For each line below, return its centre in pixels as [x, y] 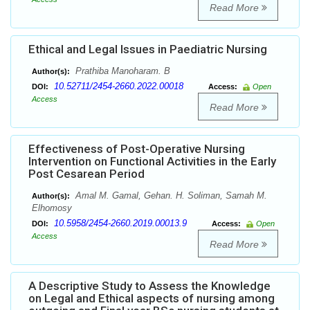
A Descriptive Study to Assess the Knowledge [149, 286]
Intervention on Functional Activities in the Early [152, 162]
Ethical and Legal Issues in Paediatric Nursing [148, 49]
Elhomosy [52, 208]
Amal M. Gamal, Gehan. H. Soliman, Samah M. [170, 196]
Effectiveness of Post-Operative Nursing [137, 149]
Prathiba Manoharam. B [121, 71]
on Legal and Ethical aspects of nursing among [152, 299]
